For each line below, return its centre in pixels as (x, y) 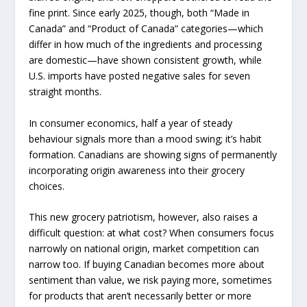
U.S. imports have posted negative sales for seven (140, 76)
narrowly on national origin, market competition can (144, 249)
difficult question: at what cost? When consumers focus (152, 233)
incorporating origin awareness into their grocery (137, 170)
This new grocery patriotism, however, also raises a (144, 217)
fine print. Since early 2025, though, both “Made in (139, 13)
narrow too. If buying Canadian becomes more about (147, 265)
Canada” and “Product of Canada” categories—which (146, 29)
